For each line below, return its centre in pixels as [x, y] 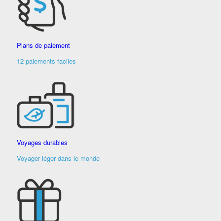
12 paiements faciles [46, 61]
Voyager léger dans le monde [58, 158]
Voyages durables [42, 142]
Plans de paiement [43, 45]
